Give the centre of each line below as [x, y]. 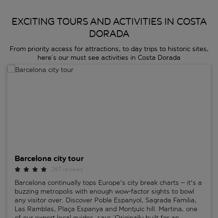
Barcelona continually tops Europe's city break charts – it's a [108, 183]
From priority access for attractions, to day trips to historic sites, [109, 49]
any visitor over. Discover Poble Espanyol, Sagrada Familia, [106, 200]
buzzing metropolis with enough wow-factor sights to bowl [104, 192]
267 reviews [67, 170]
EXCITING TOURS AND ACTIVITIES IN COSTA [109, 22]
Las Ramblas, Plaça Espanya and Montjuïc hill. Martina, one [106, 209]
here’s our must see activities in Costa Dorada [109, 58]
